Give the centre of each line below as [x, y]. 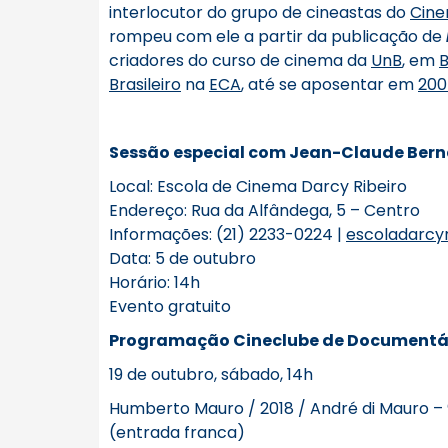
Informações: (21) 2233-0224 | [227, 234]
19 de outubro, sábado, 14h [211, 374]
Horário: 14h [154, 282]
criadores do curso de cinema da [240, 60]
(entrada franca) [177, 432]
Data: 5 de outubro [182, 258]
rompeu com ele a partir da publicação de [277, 36]
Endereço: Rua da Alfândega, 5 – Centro [264, 210]
